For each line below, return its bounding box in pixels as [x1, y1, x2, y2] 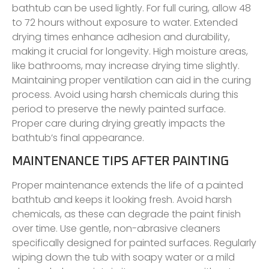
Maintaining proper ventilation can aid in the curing [12, 73, 251, 87]
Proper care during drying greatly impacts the [12, 116, 225, 130]
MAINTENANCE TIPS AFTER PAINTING [12, 155, 229, 168]
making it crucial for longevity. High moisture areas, [12, 44, 248, 58]
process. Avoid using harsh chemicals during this [12, 87, 238, 101]
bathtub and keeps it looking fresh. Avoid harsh [12, 193, 232, 207]
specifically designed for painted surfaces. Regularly [12, 236, 256, 250]
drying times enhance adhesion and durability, [12, 29, 230, 44]
